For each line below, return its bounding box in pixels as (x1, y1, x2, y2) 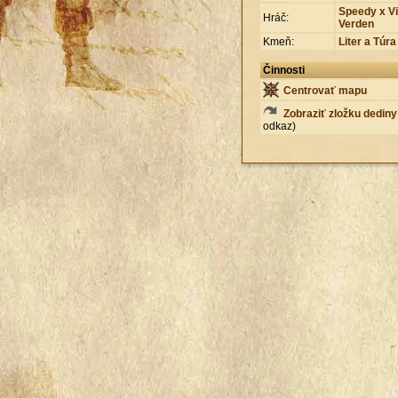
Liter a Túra (338, 35, 396, 48)
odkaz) (263, 119, 296, 132)
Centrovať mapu (281, 84, 367, 97)
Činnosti (263, 63, 305, 76)
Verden (338, 17, 374, 30)
